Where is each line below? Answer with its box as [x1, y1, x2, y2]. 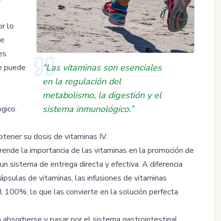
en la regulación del [42, 75, 121, 87]
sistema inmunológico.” [42, 103, 134, 115]
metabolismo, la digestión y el [42, 89, 161, 101]
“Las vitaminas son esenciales [42, 61, 162, 74]
